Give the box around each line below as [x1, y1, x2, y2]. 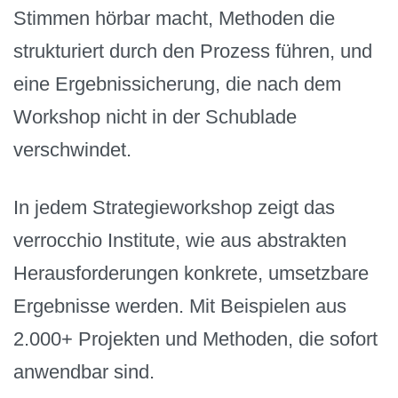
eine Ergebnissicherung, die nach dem [13, 73, 341, 96]
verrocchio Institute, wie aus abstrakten [13, 228, 346, 251]
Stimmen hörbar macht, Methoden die [13, 7, 335, 30]
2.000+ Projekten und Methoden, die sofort [13, 327, 378, 350]
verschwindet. [13, 139, 131, 162]
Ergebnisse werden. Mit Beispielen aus [13, 294, 346, 317]
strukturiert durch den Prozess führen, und [13, 40, 372, 63]
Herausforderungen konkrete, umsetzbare [13, 261, 369, 284]
